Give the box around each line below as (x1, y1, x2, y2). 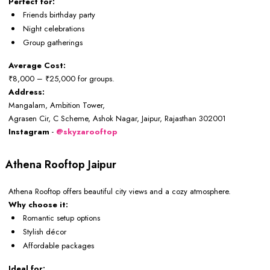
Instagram (8, 126, 52, 138)
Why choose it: (8, 199, 68, 211)
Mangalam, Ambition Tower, (8, 99, 105, 111)
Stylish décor (23, 226, 66, 238)
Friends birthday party (23, 9, 95, 21)
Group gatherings (23, 37, 83, 49)
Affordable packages (23, 240, 94, 252)
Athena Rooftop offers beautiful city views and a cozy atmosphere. (8, 186, 231, 198)
